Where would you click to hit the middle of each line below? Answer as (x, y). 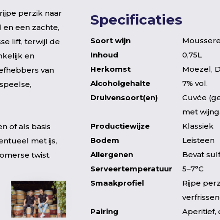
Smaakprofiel (117, 183)
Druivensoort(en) (124, 97)
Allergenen (112, 154)
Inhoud (104, 55)
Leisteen (198, 140)
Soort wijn (110, 41)
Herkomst (110, 69)
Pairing (104, 211)
